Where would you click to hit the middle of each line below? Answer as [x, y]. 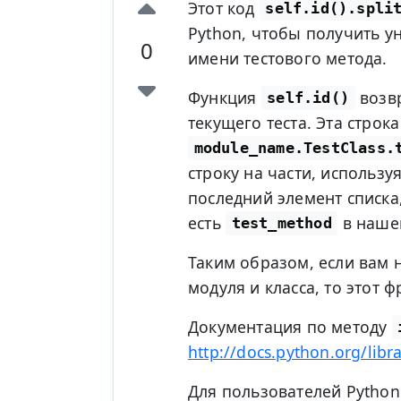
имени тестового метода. [287, 58]
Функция [224, 97]
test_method [282, 223]
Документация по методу [290, 326]
